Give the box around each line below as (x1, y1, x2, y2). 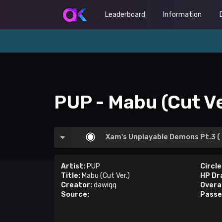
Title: (60, 171, 80, 180)
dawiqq (92, 181, 116, 190)
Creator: (60, 181, 92, 190)
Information (163, 10, 202, 19)
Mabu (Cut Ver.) (80, 171, 130, 180)
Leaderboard (105, 10, 145, 19)
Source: (60, 190, 89, 199)
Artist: (60, 162, 85, 171)
